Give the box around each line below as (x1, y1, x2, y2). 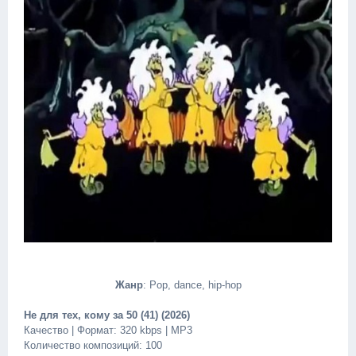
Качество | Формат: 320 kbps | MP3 (24, 324, 192, 336)
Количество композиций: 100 (24, 339, 162, 351)
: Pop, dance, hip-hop (142, 279, 242, 291)
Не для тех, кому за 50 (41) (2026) (24, 309, 190, 321)
